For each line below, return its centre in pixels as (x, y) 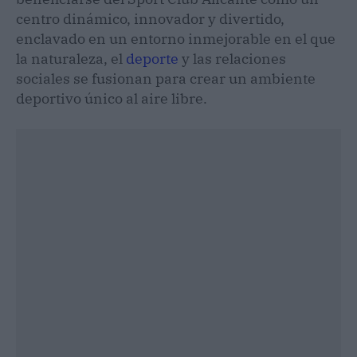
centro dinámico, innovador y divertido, (150, 18)
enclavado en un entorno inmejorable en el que (176, 38)
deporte (152, 58)
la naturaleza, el (71, 58)
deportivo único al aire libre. (112, 98)
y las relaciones (232, 58)
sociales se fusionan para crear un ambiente (166, 78)
